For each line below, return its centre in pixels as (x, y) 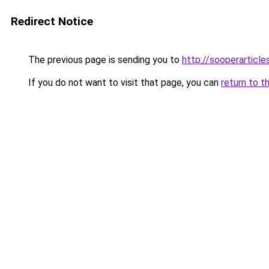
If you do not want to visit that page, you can (123, 83)
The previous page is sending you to (104, 60)
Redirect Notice (52, 21)
